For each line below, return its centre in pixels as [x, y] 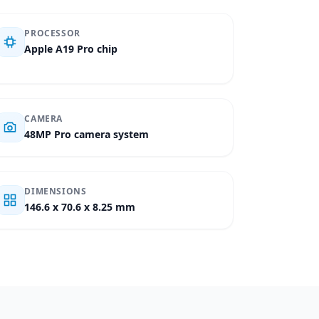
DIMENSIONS [56, 191]
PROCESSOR [52, 33]
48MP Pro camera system [87, 134]
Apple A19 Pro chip [71, 49]
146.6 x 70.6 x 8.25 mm [80, 207]
